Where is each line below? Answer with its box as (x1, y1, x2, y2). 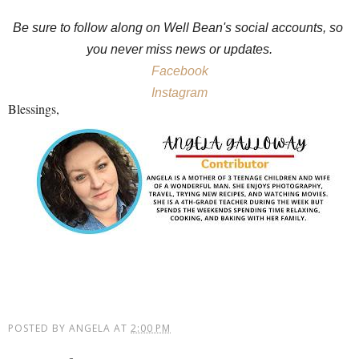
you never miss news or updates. (87, 42, 272, 57)
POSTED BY (8, 321, 69, 335)
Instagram (151, 86, 208, 100)
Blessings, (8, 100, 59, 118)
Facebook (151, 64, 208, 79)
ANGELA (69, 321, 111, 335)
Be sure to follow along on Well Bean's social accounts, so (13, 21, 343, 35)
